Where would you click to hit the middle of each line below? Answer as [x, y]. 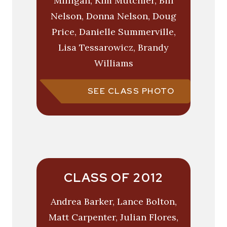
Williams [113, 63]
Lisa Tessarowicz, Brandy [113, 48]
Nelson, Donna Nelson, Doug [113, 16]
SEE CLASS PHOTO [131, 91]
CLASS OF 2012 [113, 178]
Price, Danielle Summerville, [113, 32]
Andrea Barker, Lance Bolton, [113, 202]
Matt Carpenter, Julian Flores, [113, 217]
